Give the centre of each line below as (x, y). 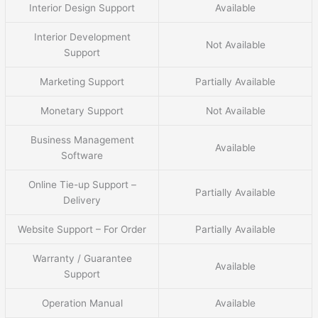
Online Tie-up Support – (82, 185)
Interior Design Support (82, 8)
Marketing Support (82, 82)
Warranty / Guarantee (82, 259)
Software (82, 156)
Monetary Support (82, 111)
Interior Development (82, 37)
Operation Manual (82, 303)
